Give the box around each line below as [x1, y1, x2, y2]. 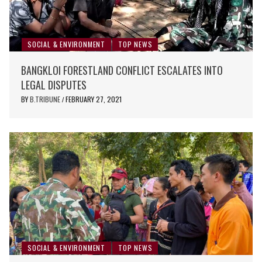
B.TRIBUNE [30, 94, 62, 104]
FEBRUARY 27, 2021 [65, 94, 122, 104]
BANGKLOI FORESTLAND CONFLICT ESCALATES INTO [21, 62, 223, 78]
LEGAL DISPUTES [21, 77, 87, 92]
